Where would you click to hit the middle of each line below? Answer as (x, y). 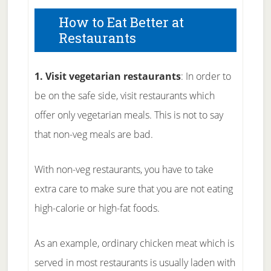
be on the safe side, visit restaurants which (124, 96)
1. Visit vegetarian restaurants (107, 76)
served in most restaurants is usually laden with (135, 263)
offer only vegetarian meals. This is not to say (129, 115)
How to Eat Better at (121, 22)
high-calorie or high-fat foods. (97, 208)
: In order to (206, 76)
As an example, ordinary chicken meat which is (134, 243)
